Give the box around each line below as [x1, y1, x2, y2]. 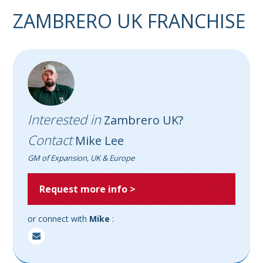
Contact [28, 130, 73, 149]
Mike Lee [72, 132, 124, 149]
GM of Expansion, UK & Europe [28, 152, 135, 163]
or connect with [28, 213, 90, 224]
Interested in [28, 110, 102, 128]
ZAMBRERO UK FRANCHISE [13, 8, 246, 33]
